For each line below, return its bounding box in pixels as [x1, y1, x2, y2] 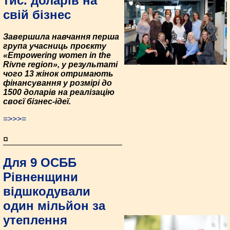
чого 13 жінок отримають [3, 69, 113, 79]
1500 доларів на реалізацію [3, 88, 114, 97]
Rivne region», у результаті [3, 60, 118, 69]
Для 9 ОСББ [3, 156, 76, 170]
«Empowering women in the [3, 51, 111, 60]
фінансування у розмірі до [3, 79, 112, 88]
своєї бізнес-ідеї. [3, 97, 71, 106]
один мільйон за [3, 199, 105, 213]
